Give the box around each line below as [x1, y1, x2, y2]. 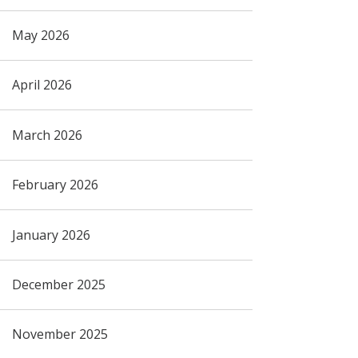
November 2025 [11, 325, 108, 344]
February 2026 [11, 176, 98, 194]
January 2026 [11, 225, 90, 244]
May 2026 [11, 26, 70, 44]
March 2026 [11, 125, 82, 144]
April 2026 [11, 76, 72, 94]
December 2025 [11, 276, 105, 294]
